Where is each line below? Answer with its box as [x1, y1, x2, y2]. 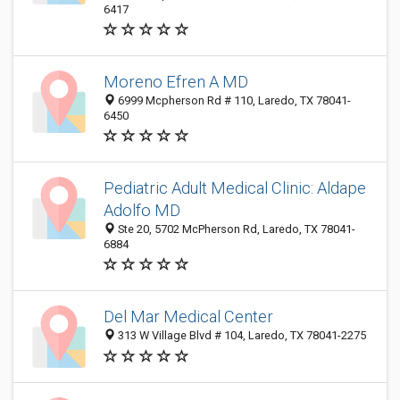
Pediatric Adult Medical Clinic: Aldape [104, 179, 366, 197]
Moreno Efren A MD [104, 72, 248, 91]
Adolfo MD [104, 201, 180, 220]
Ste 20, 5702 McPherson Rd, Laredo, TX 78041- [115, 222, 355, 236]
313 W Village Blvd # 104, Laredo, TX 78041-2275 [115, 329, 366, 343]
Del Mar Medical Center [104, 307, 273, 327]
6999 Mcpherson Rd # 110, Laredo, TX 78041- [115, 94, 351, 107]
